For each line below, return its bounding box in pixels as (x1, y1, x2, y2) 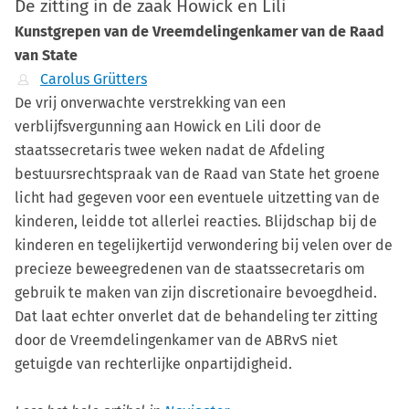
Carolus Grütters (39, 69, 147, 88)
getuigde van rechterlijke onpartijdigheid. (15, 354, 292, 372)
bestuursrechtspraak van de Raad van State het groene (15, 164, 380, 183)
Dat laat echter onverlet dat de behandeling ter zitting (15, 307, 377, 325)
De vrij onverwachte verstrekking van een (15, 93, 286, 111)
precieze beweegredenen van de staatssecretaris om (15, 259, 365, 278)
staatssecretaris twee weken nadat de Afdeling (15, 141, 324, 159)
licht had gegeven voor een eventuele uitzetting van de (15, 188, 380, 206)
